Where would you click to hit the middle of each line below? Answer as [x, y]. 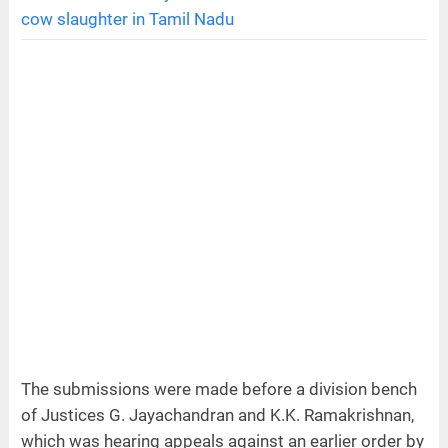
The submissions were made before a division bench [218, 388]
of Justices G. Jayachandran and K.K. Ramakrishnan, [217, 414]
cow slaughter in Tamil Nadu [127, 18]
